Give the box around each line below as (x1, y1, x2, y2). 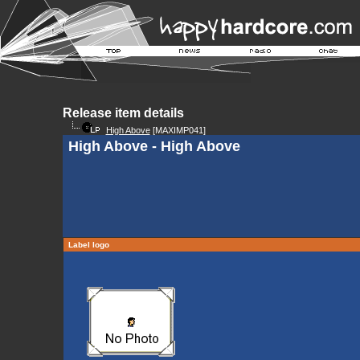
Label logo (65, 240, 112, 249)
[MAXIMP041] (149, 125, 206, 135)
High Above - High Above (67, 138, 240, 154)
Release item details (62, 106, 184, 120)
